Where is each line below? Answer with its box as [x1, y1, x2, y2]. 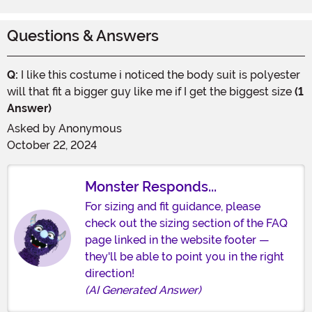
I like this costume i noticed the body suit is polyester [18, 68, 300, 81]
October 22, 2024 [7, 138, 97, 152]
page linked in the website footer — [85, 233, 270, 247]
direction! [85, 266, 134, 280]
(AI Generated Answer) [85, 283, 201, 297]
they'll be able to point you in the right [85, 249, 284, 263]
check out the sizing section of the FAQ [85, 216, 288, 230]
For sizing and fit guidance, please [85, 199, 260, 213]
